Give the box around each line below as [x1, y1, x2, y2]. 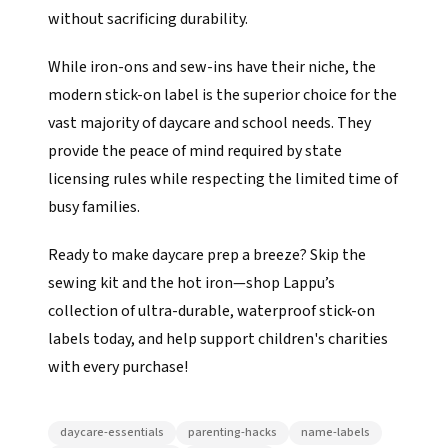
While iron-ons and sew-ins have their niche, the [48, 56, 376, 78]
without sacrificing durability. [48, 8, 248, 30]
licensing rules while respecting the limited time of [48, 168, 398, 190]
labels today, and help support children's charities [48, 328, 388, 350]
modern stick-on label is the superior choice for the [48, 84, 397, 106]
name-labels [301, 424, 370, 441]
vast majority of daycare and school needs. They [48, 112, 371, 134]
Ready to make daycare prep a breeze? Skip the [48, 244, 366, 266]
